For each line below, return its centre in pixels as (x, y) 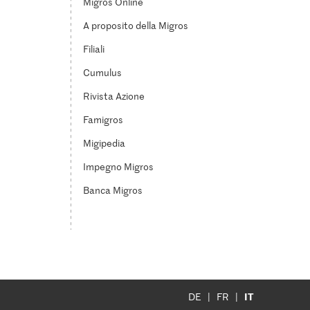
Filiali (93, 49)
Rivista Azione (113, 96)
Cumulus (102, 73)
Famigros (103, 120)
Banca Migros (112, 190)
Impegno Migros (118, 167)
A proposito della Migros (135, 26)
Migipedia (104, 143)
